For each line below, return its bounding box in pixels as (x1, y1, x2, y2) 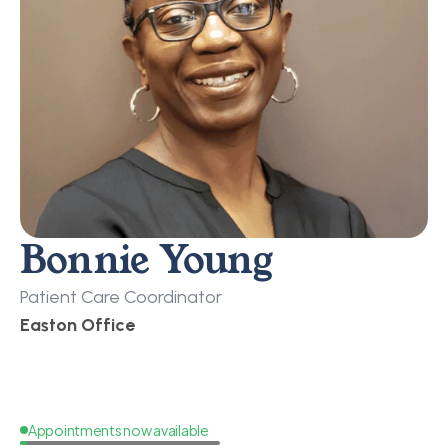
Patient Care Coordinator (20, 286, 222, 308)
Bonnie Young (20, 233, 272, 287)
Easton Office (20, 314, 135, 336)
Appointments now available (28, 418, 209, 441)
